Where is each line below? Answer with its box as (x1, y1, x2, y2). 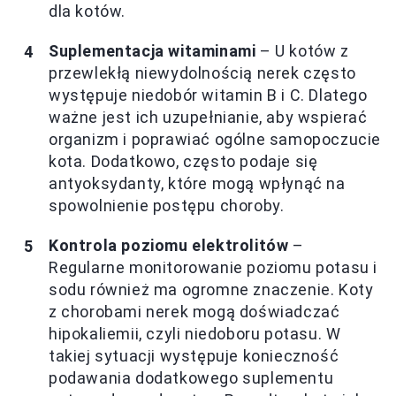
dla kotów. (49, 2, 126, 21)
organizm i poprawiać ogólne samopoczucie (49, 130, 382, 149)
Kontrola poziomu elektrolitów (49, 236, 289, 255)
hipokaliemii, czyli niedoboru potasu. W (49, 324, 341, 344)
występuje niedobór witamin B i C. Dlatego (49, 86, 368, 105)
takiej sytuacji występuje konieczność (49, 346, 339, 366)
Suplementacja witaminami (49, 42, 256, 61)
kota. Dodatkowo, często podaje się (49, 152, 318, 171)
